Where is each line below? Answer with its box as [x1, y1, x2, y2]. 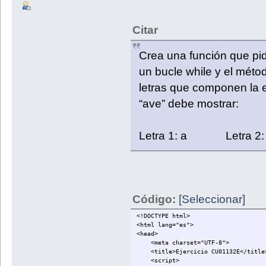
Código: [132, 193, 179, 206]
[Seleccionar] [178, 193, 245, 206]
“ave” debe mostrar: [138, 97, 239, 110]
